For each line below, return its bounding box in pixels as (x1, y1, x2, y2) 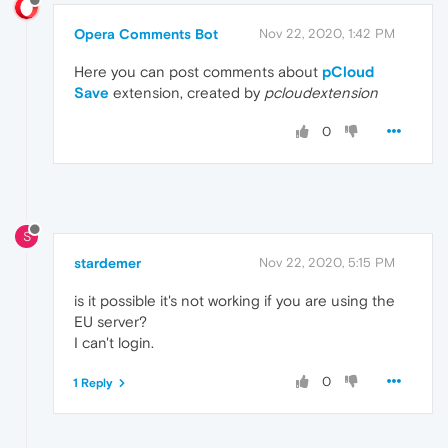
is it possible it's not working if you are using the (74, 291, 395, 309)
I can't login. (74, 333, 154, 351)
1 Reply (73, 375, 113, 390)
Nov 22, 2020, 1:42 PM (259, 26, 395, 42)
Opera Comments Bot (74, 26, 218, 43)
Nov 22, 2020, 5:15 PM (259, 254, 395, 270)
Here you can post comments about (74, 63, 322, 81)
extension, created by (109, 84, 264, 102)
